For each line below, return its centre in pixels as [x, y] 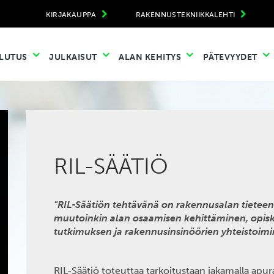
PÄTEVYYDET [231, 57]
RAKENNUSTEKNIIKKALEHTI [186, 15]
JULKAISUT [74, 57]
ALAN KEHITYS [151, 57]
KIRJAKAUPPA [72, 15]
